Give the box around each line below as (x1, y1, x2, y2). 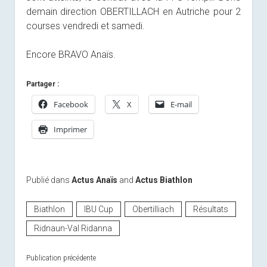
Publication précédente (26, 253, 96, 262)
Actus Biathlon (135, 175, 193, 185)
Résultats (193, 204, 228, 214)
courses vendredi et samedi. (26, 20, 145, 32)
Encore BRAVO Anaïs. (26, 48, 116, 60)
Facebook (53, 98, 88, 110)
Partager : (26, 79, 59, 88)
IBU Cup (83, 204, 113, 214)
